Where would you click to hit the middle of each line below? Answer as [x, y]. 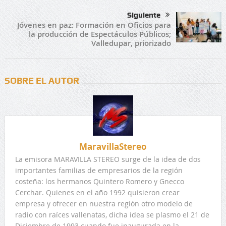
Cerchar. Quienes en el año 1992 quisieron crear [97, 192]
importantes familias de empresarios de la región [99, 170]
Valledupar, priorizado [131, 43]
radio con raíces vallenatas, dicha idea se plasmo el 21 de [112, 214]
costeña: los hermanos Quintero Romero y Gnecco [99, 181]
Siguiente [144, 15]
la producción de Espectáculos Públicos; [100, 34]
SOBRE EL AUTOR [42, 80]
